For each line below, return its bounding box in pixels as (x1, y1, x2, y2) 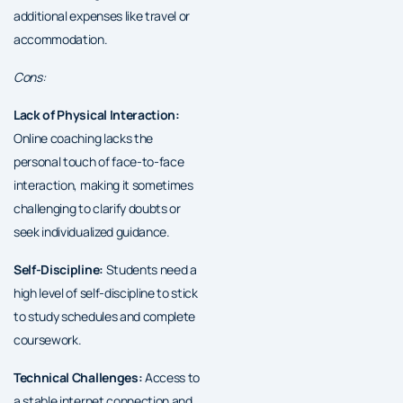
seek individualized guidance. (13, 222, 170, 240)
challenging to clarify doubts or (13, 199, 181, 217)
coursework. (13, 330, 82, 348)
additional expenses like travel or (13, 6, 191, 24)
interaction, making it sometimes (13, 175, 193, 193)
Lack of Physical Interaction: (13, 105, 180, 123)
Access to (142, 368, 201, 386)
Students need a (103, 260, 197, 278)
